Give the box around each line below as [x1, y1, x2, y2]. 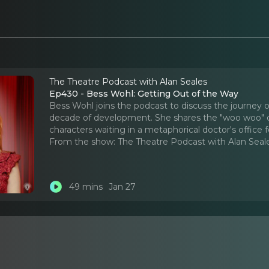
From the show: [49, 136, 116, 147]
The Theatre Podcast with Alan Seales [49, 76, 208, 87]
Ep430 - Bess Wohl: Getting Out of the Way [49, 88, 239, 99]
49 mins [68, 181, 103, 193]
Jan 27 [109, 181, 136, 193]
